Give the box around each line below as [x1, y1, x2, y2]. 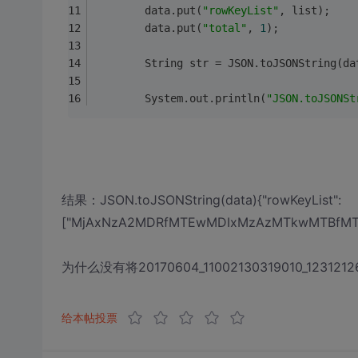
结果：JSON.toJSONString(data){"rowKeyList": [61, 191, 341, 208]
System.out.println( [93, 91, 266, 105]
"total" [201, 21, 247, 34]
